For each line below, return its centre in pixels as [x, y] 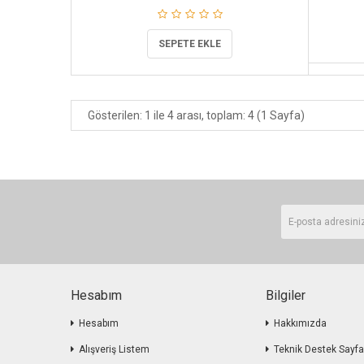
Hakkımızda [300, 323]
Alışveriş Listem [114, 349]
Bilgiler [286, 295]
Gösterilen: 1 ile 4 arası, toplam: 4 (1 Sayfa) [196, 115]
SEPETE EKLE [190, 43]
